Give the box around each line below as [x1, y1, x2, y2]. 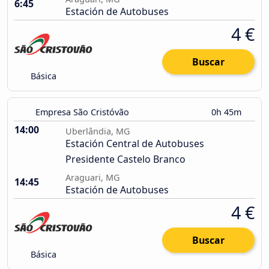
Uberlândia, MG [65, 125, 130, 138]
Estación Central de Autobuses [65, 137, 204, 151]
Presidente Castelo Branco [65, 153, 186, 166]
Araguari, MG [65, 172, 119, 184]
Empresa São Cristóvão [35, 106, 129, 118]
